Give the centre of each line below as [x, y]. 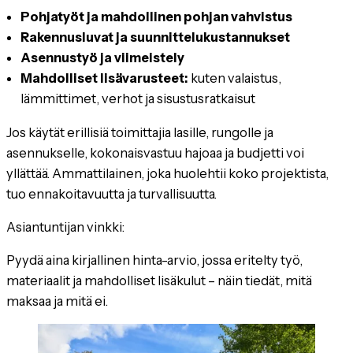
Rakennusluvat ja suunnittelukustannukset [156, 37]
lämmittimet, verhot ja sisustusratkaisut [138, 99]
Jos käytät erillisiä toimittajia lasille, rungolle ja [140, 132]
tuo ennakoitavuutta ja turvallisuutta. [111, 193]
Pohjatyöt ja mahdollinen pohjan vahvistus [157, 17]
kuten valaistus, [235, 78]
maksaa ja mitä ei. [57, 301]
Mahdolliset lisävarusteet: [105, 78]
